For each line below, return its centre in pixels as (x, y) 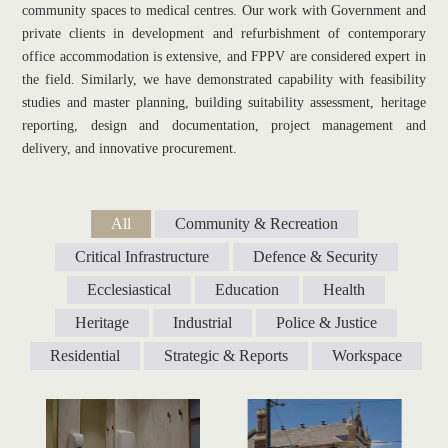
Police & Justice (326, 322)
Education (247, 289)
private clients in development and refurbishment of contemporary (224, 33)
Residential (85, 355)
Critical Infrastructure (141, 256)
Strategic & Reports (226, 355)
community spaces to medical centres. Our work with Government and (224, 10)
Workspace (367, 355)
